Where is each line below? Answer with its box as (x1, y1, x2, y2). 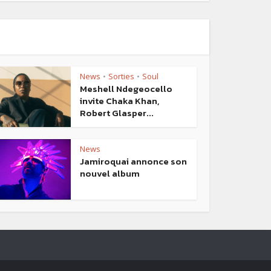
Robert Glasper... (80, 105, 154, 120)
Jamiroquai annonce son (80, 154, 187, 168)
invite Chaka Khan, (80, 93, 159, 108)
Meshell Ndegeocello (80, 81, 172, 96)
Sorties (108, 70, 134, 82)
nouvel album (80, 166, 140, 180)
